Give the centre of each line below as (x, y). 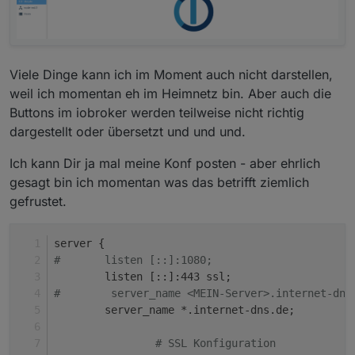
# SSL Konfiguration (216, 344)
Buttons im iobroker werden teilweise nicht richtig (157, 113)
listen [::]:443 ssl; (168, 277)
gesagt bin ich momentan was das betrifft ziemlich (159, 183)
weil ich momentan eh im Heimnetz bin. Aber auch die (170, 94)
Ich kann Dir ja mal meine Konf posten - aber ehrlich (165, 164)
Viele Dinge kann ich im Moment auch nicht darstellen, (171, 75)
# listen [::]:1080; (158, 260)
